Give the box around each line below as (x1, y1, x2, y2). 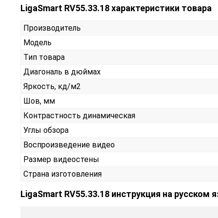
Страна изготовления (23, 169, 102, 179)
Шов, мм (23, 96, 55, 106)
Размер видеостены (23, 155, 99, 164)
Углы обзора (23, 126, 69, 135)
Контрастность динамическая (23, 111, 135, 121)
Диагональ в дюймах (23, 67, 101, 77)
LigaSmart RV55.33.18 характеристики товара (20, 3, 212, 14)
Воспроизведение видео (23, 140, 115, 150)
